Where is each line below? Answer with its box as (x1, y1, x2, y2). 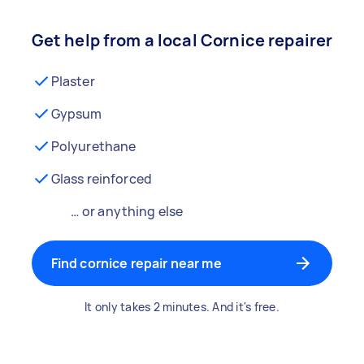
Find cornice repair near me (50, 254, 222, 272)
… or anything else (70, 202, 184, 220)
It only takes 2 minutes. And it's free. (84, 299, 279, 314)
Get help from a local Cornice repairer (31, 29, 333, 51)
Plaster (50, 72, 95, 90)
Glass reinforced (50, 170, 153, 188)
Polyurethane (50, 137, 136, 155)
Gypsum (50, 105, 102, 123)
